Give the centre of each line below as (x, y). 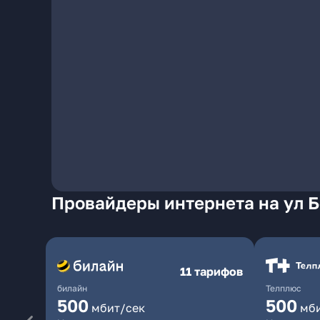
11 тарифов (211, 271)
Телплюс (284, 288)
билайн (72, 288)
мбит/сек (118, 308)
